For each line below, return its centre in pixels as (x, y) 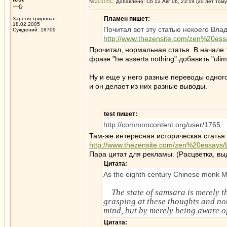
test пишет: (121, 114)
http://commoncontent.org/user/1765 (162, 125)
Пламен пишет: (127, 19)
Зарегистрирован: (35, 18)
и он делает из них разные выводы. (148, 86)
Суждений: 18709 (34, 30)
